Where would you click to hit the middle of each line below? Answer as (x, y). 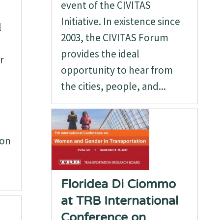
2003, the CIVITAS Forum (115, 38)
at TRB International (120, 201)
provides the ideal (100, 54)
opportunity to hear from (117, 70)
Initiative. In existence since (121, 21)
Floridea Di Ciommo (119, 184)
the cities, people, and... (114, 86)
